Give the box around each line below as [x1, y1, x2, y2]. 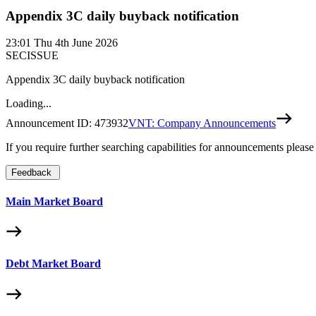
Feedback [11, 167, 51, 178]
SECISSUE [6, 49, 59, 62]
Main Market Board [6, 195, 103, 207]
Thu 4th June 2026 [34, 37, 118, 49]
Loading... [6, 97, 51, 110]
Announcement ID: [6, 117, 95, 130]
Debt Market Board [6, 257, 101, 270]
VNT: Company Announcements [128, 117, 276, 130]
